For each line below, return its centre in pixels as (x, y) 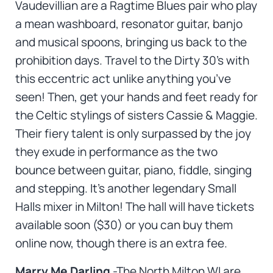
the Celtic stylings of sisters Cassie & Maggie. (136, 115)
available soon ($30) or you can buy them (124, 225)
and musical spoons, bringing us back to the (131, 42)
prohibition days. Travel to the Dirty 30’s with (132, 61)
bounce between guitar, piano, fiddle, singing (133, 170)
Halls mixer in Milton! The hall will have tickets (134, 207)
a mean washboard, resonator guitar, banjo (129, 24)
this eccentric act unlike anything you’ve (123, 79)
